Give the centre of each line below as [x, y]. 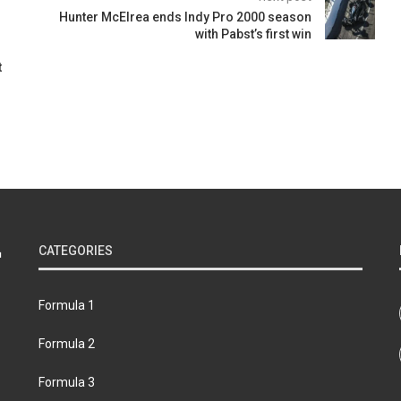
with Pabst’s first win [253, 34]
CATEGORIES [75, 250]
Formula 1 [66, 305]
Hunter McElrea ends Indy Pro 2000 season [185, 17]
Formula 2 [66, 343]
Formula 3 [66, 382]
